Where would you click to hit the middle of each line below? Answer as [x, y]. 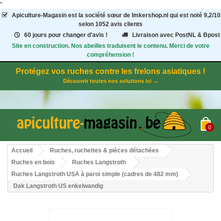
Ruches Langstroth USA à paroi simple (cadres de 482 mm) [95, 174]
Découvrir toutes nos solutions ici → [110, 81]
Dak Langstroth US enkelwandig [58, 186]
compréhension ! [110, 55]
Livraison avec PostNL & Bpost [176, 35]
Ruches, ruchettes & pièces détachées [104, 151]
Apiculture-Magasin [39, 15]
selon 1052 [94, 24]
